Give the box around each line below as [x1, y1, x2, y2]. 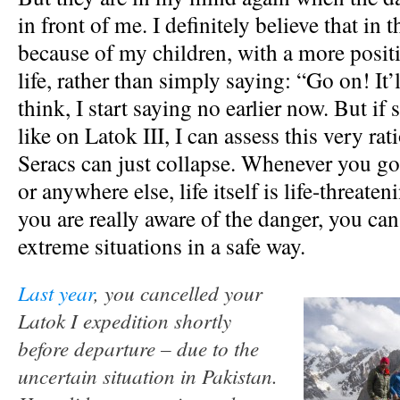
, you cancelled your [94, 279, 262, 306]
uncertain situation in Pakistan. [18, 362, 278, 389]
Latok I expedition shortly [18, 306, 231, 334]
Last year [18, 279, 94, 306]
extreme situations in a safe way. [18, 230, 305, 261]
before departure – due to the [18, 334, 259, 362]
